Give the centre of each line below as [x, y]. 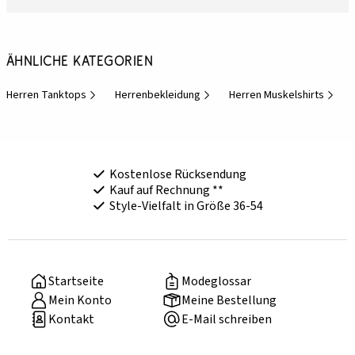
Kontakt [72, 320]
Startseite [76, 282]
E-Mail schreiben [227, 320]
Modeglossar [217, 282]
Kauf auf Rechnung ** [166, 191]
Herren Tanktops [46, 95]
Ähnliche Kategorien [80, 61]
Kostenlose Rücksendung [177, 175]
